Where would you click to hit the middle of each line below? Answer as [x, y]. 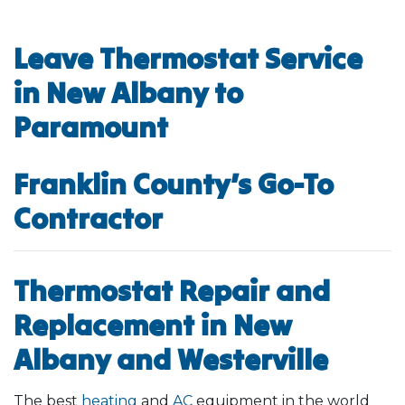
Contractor [88, 218]
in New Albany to [128, 92]
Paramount [91, 127]
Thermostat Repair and [172, 290]
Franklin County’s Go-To [174, 184]
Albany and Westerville [171, 359]
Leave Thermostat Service [188, 58]
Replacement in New [153, 325]
